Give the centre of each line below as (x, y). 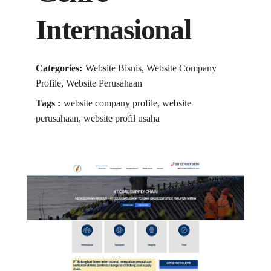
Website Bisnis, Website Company (151, 68)
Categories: (59, 68)
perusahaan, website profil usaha (97, 119)
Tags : (48, 103)
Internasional (113, 30)
